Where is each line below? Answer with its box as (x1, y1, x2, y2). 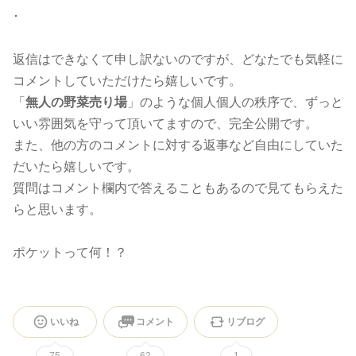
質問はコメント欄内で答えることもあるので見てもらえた (13, 181, 343, 195)
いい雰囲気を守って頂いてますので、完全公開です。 (13, 117, 318, 130)
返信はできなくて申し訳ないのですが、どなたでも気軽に (13, 52, 343, 66)
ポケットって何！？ (13, 246, 127, 259)
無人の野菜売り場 (25, 95, 127, 109)
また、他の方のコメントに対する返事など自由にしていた (13, 138, 343, 152)
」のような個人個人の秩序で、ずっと (127, 95, 343, 109)
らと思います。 (13, 203, 102, 216)
